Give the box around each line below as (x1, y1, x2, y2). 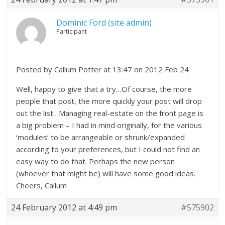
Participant (56, 27, 87, 36)
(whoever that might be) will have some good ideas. (16, 168, 196, 178)
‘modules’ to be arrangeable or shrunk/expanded (16, 132, 185, 142)
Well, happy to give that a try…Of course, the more (16, 84, 192, 94)
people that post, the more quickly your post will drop (16, 96, 202, 106)
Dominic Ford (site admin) (56, 17, 152, 28)
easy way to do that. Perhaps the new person (16, 156, 175, 166)
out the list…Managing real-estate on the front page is (16, 108, 204, 118)
